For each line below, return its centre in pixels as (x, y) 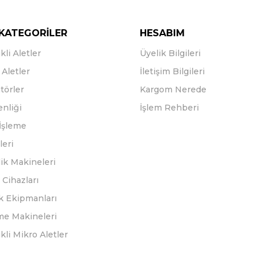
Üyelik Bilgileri (170, 53)
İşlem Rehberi (169, 108)
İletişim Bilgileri (172, 71)
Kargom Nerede (173, 89)
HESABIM (162, 33)
